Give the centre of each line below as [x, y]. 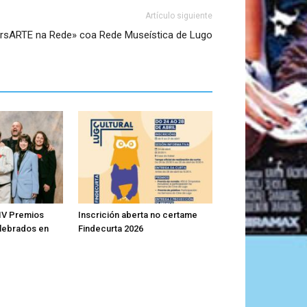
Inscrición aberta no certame [138, 214]
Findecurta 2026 [111, 228]
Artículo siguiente [179, 15]
